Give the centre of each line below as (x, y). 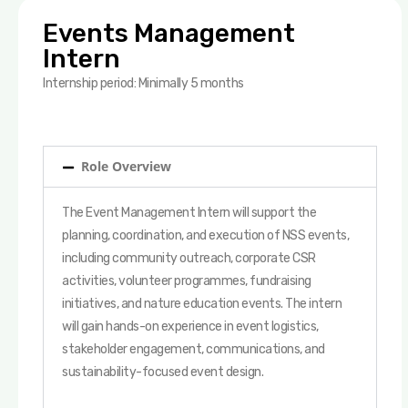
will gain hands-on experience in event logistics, (190, 326)
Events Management (169, 33)
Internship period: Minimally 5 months (143, 83)
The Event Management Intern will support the (189, 213)
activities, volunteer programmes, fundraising (187, 281)
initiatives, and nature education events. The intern (202, 304)
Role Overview (126, 166)
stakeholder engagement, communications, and (194, 349)
